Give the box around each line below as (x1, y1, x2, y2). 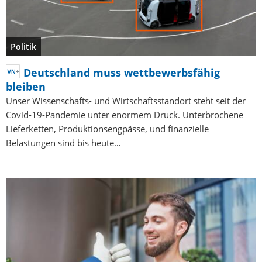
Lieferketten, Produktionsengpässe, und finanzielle (6, 123, 209, 135)
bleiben (6, 80, 46, 94)
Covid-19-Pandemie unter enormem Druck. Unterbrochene (6, 109, 243, 121)
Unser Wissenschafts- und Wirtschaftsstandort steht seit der (6, 95, 246, 107)
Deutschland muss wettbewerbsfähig (23, 65, 220, 80)
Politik (11, 41, 36, 53)
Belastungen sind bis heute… (6, 137, 121, 149)
